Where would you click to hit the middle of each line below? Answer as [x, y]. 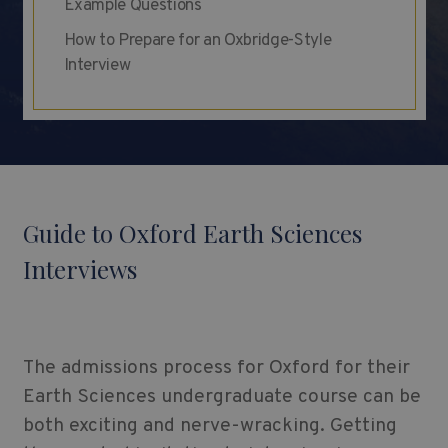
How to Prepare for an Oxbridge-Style [197, 41]
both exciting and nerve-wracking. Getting [209, 426]
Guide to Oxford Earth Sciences [192, 233]
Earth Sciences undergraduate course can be [221, 397]
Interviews [79, 269]
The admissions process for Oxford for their [216, 368]
